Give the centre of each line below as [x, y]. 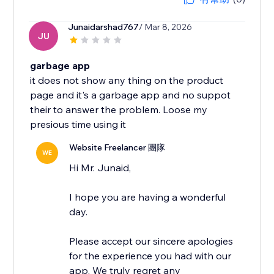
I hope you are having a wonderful [148, 197]
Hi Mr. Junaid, [100, 168]
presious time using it [78, 124]
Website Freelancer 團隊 [117, 148]
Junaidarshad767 [104, 27]
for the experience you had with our [150, 256]
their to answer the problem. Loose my [119, 110]
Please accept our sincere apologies [151, 241]
